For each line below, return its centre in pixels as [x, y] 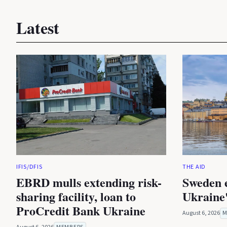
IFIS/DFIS [29, 167]
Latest [38, 28]
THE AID [194, 167]
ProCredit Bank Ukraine [81, 210]
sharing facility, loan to [76, 196]
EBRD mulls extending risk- [89, 182]
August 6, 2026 [201, 213]
